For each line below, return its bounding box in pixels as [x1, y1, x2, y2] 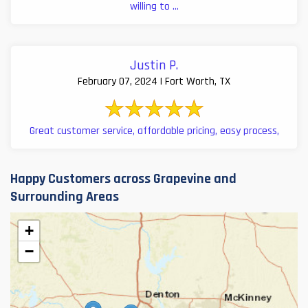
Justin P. [130, 56, 178, 74]
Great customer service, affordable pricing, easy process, [29, 123, 279, 138]
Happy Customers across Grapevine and [10, 169, 236, 188]
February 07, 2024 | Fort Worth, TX [78, 74, 230, 89]
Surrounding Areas [10, 187, 119, 206]
